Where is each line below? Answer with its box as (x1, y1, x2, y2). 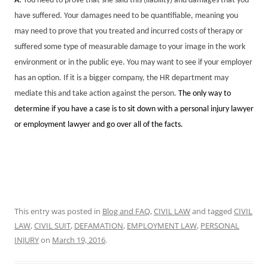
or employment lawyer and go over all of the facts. (14, 120, 183, 129)
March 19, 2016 (52, 234, 105, 245)
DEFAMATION (74, 220, 123, 231)
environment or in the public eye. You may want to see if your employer (14, 57, 252, 67)
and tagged (190, 205, 234, 217)
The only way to (176, 89, 231, 98)
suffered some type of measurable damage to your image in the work (14, 42, 245, 51)
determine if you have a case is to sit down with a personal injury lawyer (14, 104, 254, 114)
